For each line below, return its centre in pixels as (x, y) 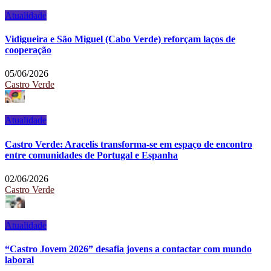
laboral (19, 260)
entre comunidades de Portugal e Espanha (91, 155)
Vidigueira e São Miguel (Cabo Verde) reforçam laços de (120, 39)
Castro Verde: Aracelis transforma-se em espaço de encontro (129, 144)
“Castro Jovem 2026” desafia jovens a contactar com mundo (128, 249)
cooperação (28, 50)
